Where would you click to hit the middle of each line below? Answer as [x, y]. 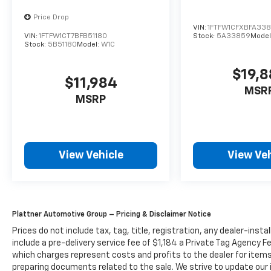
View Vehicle [91, 156]
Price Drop [51, 18]
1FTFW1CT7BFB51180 [73, 37]
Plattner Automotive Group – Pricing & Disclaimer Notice [112, 215]
